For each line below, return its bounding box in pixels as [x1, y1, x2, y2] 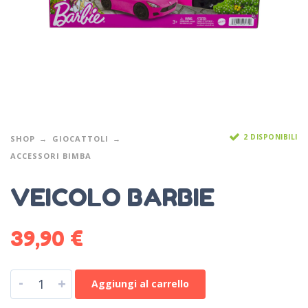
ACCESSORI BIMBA [10, 150, 91, 161]
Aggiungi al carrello [91, 276, 189, 290]
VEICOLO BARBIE [10, 181, 214, 212]
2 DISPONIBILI [243, 132, 298, 142]
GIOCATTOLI [52, 133, 109, 144]
